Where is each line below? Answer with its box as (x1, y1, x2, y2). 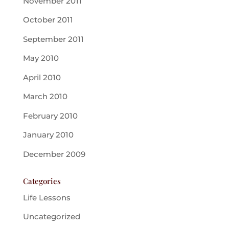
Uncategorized (22, 212, 80, 222)
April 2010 (22, 72, 61, 82)
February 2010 (22, 110, 78, 121)
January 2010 (22, 130, 74, 140)
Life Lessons (22, 192, 71, 202)
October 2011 (22, 15, 73, 25)
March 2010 (22, 91, 67, 102)
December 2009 (22, 149, 85, 159)
